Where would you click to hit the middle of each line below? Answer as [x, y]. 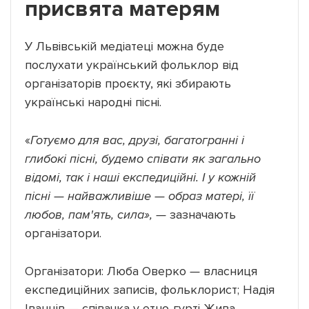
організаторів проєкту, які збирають [128, 84]
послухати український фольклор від [132, 65]
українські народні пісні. [93, 102]
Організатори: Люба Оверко [107, 271]
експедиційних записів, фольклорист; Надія [150, 290]
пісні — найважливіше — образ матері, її [139, 196]
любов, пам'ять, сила [84, 215]
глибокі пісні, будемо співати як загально [143, 159]
